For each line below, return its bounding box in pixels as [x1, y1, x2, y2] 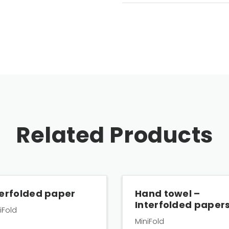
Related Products [15, 120, 214, 150]
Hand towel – [135, 187, 200, 200]
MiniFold [135, 216, 164, 226]
